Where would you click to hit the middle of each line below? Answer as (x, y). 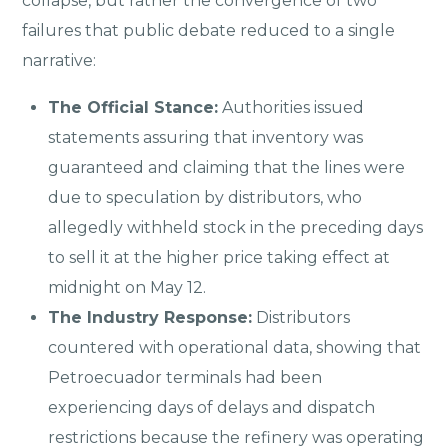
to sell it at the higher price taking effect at (219, 258)
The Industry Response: (150, 318)
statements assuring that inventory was (205, 138)
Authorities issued (291, 108)
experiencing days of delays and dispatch (211, 408)
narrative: (59, 60)
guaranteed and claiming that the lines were (226, 168)
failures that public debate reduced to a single (209, 30)
